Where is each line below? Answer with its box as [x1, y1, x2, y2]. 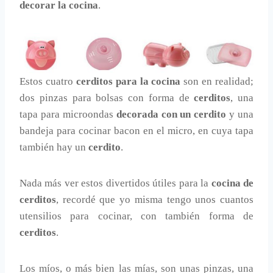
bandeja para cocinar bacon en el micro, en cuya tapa [19, 125, 253, 137]
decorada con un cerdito [116, 108, 227, 121]
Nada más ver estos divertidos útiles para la [19, 177, 211, 190]
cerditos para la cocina [76, 76, 181, 88]
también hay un [19, 141, 88, 154]
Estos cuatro [19, 76, 76, 88]
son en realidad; [180, 76, 253, 88]
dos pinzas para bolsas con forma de [19, 92, 194, 104]
